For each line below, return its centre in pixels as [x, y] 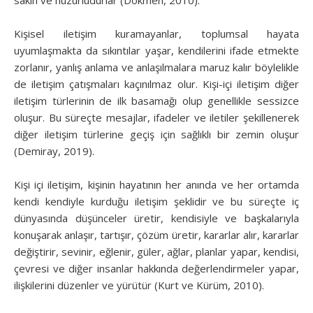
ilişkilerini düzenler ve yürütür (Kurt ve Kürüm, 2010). [139, 285]
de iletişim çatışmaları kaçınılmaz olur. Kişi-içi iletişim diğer [156, 83]
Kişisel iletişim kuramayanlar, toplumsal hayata [156, 33]
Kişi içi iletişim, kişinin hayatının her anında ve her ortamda [156, 184]
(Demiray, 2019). [54, 151]
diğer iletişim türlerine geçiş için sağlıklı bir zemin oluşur [156, 134]
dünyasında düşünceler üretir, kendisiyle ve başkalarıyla [156, 218]
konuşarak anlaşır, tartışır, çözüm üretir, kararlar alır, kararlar [156, 234]
